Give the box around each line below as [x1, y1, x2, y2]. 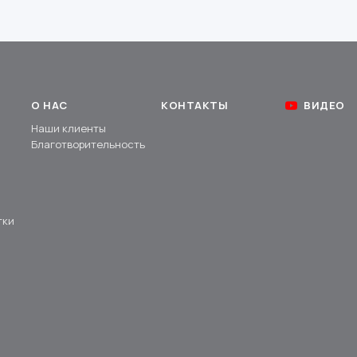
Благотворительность [31, 137, 146, 152]
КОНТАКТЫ [161, 98, 229, 113]
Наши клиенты [31, 121, 107, 136]
